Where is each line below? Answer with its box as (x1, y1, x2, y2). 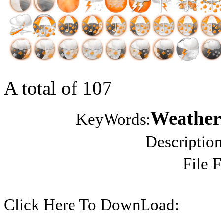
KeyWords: (76, 110, 150, 128)
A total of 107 (4, 77, 112, 99)
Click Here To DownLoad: (4, 195, 179, 214)
